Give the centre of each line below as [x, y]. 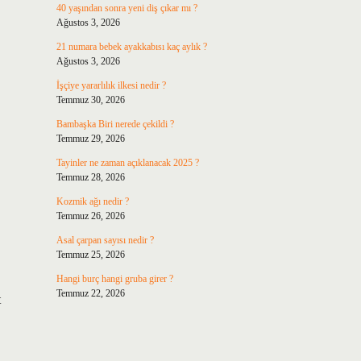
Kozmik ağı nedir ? [92, 201]
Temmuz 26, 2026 [90, 216]
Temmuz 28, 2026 [90, 177]
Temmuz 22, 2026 [90, 293]
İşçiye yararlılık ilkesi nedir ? [111, 85]
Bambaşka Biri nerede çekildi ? [115, 124]
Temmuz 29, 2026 [90, 139]
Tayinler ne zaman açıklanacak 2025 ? [127, 163]
